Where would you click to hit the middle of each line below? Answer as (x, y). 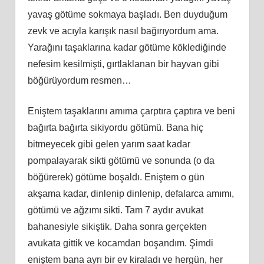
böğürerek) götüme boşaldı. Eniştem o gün (116, 177)
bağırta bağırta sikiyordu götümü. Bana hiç (115, 127)
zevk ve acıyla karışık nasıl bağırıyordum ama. (123, 31)
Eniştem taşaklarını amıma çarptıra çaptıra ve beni (131, 111)
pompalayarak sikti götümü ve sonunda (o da (121, 160)
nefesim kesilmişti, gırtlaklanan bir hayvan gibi (123, 64)
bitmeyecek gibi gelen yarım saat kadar (109, 144)
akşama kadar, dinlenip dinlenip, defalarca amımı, (131, 193)
